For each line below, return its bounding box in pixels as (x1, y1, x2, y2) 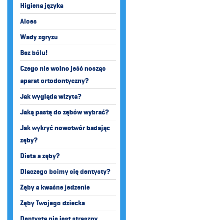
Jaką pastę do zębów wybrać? (20, 108, 109, 116)
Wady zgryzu (20, 33, 58, 41)
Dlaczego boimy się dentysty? (20, 167, 110, 176)
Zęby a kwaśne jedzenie (20, 183, 90, 192)
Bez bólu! (20, 49, 48, 57)
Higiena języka (20, 1, 63, 10)
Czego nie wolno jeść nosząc (20, 64, 106, 73)
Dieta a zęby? (20, 152, 60, 160)
